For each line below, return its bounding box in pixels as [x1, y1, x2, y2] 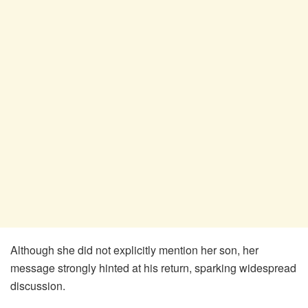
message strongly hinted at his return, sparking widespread [10, 260, 296, 276]
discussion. [10, 278, 65, 294]
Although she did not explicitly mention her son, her [10, 242, 258, 258]
